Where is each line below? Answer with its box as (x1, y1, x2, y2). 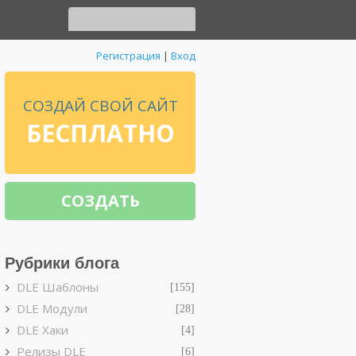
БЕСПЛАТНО (25, 117, 175, 149)
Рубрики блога (5, 254, 119, 272)
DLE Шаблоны (17, 279, 99, 295)
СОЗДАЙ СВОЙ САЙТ (22, 95, 178, 116)
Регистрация (96, 48, 161, 63)
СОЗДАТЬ (60, 190, 140, 211)
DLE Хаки (17, 322, 68, 338)
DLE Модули (17, 300, 87, 316)
